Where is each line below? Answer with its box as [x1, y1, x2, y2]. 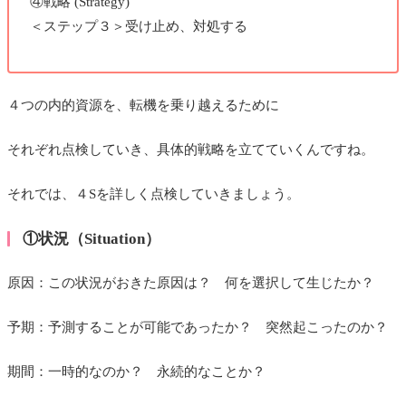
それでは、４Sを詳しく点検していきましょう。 [7, 186, 300, 201]
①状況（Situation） [22, 230, 160, 248]
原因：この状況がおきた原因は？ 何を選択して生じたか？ [7, 275, 374, 291]
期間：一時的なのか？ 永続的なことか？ [7, 364, 266, 380]
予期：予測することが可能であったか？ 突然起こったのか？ [7, 320, 388, 335]
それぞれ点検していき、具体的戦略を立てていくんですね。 [7, 141, 374, 157]
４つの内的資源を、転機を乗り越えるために [7, 97, 279, 112]
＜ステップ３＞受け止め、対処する [29, 18, 247, 34]
